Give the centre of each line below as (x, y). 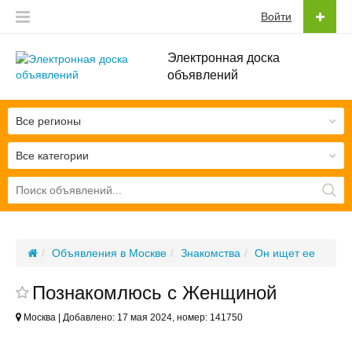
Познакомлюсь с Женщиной (154, 293)
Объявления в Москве (109, 253)
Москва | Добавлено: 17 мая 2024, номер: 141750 (132, 317)
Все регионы (48, 121)
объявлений (202, 75)
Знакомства (211, 253)
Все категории (52, 156)
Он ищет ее (285, 253)
